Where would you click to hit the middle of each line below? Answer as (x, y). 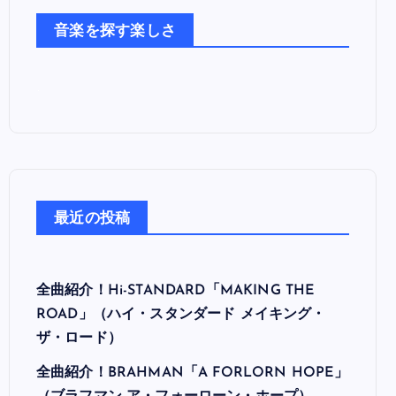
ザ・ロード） (79, 339)
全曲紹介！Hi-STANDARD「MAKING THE (176, 291)
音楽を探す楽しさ (115, 32)
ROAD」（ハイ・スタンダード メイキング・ (181, 315)
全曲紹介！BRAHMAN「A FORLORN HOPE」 (193, 373)
